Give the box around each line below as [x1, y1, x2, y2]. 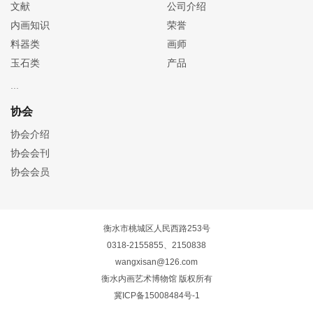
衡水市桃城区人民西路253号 [103, 224, 210, 234]
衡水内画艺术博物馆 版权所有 [101, 274, 212, 284]
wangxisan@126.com [115, 257, 198, 268]
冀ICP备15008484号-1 [113, 291, 200, 301]
